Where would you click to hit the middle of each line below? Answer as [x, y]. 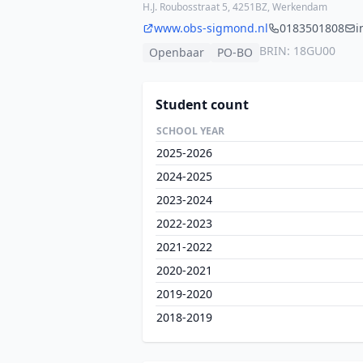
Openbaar [177, 52]
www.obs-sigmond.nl [211, 28]
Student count [202, 105]
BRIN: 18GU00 [297, 51]
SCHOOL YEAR [190, 131]
